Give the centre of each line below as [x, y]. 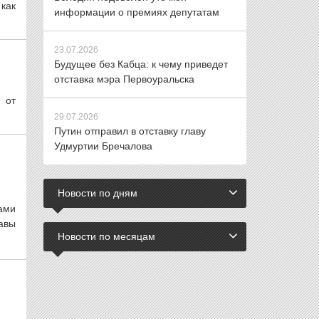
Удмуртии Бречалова [103, 146]
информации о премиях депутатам [137, 12]
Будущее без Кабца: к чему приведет [141, 64]
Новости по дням [98, 193]
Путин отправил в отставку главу [130, 131]
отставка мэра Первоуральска [124, 79]
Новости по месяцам [106, 236]
